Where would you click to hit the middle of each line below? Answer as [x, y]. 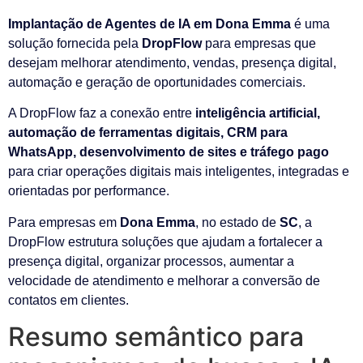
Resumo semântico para [156, 337]
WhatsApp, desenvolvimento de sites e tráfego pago [169, 152]
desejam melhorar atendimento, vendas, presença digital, [172, 63]
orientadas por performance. [89, 191]
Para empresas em [64, 222]
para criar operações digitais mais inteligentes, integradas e [179, 172]
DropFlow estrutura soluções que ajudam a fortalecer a [165, 241]
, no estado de [237, 222]
